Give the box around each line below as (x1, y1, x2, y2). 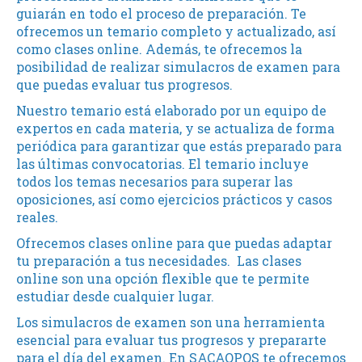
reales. (16, 208, 58, 225)
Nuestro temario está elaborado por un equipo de (16, 102, 326, 119)
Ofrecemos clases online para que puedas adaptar (16, 234, 332, 251)
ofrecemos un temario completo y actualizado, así (16, 23, 336, 40)
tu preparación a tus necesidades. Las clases (16, 252, 301, 269)
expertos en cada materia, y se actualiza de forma (16, 120, 335, 137)
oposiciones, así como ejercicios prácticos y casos (16, 191, 332, 208)
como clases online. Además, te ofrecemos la (16, 40, 302, 57)
